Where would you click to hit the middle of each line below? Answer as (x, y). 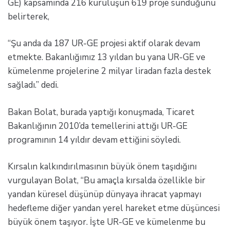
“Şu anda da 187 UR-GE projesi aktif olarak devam (104, 44)
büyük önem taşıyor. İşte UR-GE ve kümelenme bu (107, 222)
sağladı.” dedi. (33, 85)
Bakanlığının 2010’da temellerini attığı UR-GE (98, 126)
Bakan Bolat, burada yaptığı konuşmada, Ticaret (101, 112)
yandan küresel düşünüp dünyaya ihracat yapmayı (104, 195)
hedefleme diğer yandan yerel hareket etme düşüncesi (114, 208)
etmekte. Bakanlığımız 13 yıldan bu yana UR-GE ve (107, 57)
